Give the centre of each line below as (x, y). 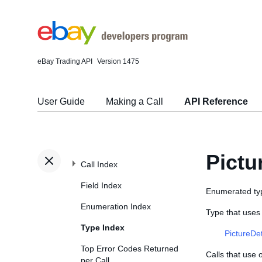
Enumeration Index (116, 206)
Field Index (101, 185)
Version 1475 (118, 61)
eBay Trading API (65, 61)
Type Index (103, 227)
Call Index (99, 164)
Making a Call (135, 101)
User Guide (61, 101)
